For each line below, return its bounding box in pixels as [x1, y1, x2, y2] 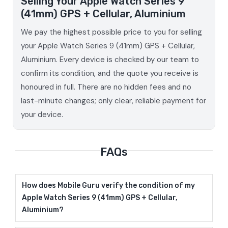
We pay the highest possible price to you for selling [20, 26, 202, 37]
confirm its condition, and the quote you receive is [20, 68, 198, 78]
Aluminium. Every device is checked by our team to [20, 54, 199, 65]
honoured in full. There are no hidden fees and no [20, 81, 191, 92]
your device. [20, 109, 63, 120]
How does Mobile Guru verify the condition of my [21, 181, 195, 190]
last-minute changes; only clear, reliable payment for [20, 95, 206, 106]
